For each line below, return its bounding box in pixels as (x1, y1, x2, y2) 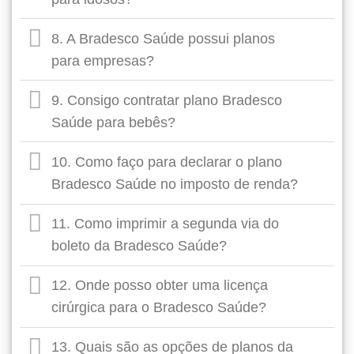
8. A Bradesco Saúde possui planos (51, 30, 276, 47)
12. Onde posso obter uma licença (51, 277, 269, 294)
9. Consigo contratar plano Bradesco (51, 92, 283, 108)
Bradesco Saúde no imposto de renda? (51, 175, 299, 192)
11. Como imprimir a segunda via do (51, 216, 280, 232)
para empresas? (51, 52, 155, 69)
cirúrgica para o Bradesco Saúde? (51, 299, 267, 316)
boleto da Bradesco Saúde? (51, 238, 228, 254)
